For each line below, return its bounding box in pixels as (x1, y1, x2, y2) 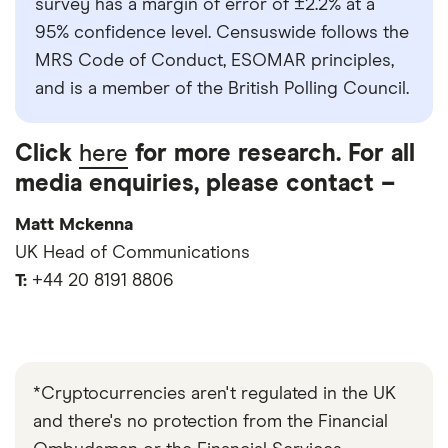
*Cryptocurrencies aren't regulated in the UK (33, 384, 396, 403)
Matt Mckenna (15, 216, 133, 235)
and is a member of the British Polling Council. (35, 80, 409, 99)
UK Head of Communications (15, 244, 250, 263)
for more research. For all (128, 142, 415, 167)
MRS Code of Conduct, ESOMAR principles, (35, 52, 394, 71)
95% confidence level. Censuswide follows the (35, 24, 409, 43)
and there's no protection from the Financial (33, 412, 388, 431)
